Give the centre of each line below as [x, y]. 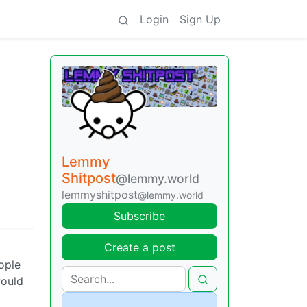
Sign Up [200, 19]
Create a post [139, 247]
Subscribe [139, 216]
